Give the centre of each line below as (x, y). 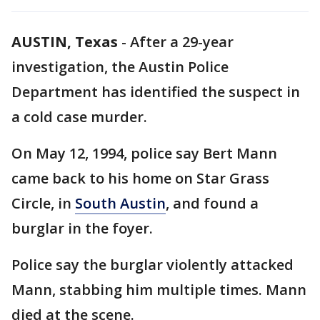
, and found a (212, 203)
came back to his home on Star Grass (140, 178)
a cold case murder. (79, 117)
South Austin (120, 203)
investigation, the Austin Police (120, 67)
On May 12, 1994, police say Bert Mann (144, 153)
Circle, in (43, 203)
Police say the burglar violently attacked (152, 265)
